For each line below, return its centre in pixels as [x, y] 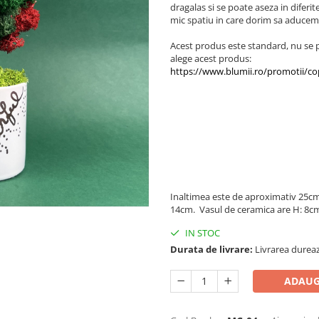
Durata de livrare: [211, 249]
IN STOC [202, 232]
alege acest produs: [212, 58]
